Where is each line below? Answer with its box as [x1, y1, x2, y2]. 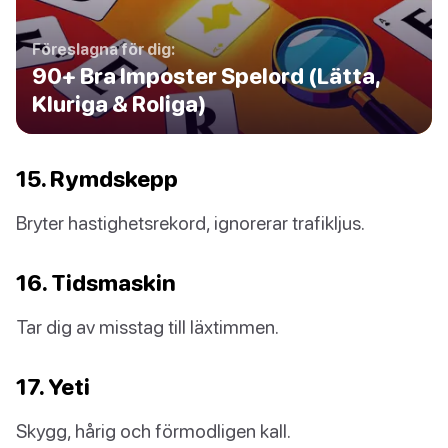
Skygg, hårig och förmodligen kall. [16, 418, 291, 442]
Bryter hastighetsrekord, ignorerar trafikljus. [16, 210, 365, 234]
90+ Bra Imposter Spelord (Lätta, [32, 62, 380, 89]
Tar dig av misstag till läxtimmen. [16, 314, 279, 338]
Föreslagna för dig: [32, 39, 175, 58]
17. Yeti [16, 372, 90, 400]
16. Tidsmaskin [16, 268, 176, 296]
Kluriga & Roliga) [32, 90, 207, 117]
